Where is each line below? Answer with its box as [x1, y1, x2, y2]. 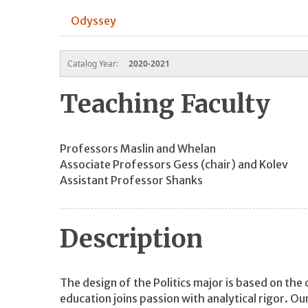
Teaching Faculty [60, 89, 270, 120]
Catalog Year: [67, 58, 120, 70]
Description [60, 223, 203, 254]
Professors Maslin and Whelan [60, 141, 216, 155]
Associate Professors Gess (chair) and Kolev [60, 157, 288, 171]
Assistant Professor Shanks [60, 173, 203, 187]
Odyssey [71, 14, 116, 28]
